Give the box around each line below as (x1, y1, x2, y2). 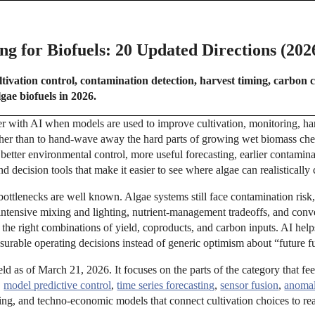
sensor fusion (220, 279, 279, 292)
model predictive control (4, 279, 112, 292)
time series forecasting (117, 279, 215, 292)
